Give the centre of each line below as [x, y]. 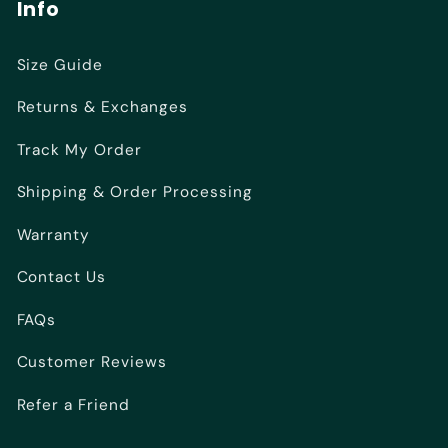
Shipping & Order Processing [135, 192]
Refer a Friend [73, 404]
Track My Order [79, 149]
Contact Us [61, 277]
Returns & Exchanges [102, 107]
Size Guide [60, 64]
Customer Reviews [92, 362]
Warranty [53, 234]
